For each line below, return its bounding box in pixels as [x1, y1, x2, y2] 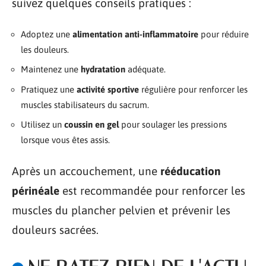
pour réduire [198, 28, 249, 39]
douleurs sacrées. [12, 223, 99, 236]
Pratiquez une [21, 84, 77, 94]
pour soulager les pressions [119, 119, 227, 129]
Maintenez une [21, 64, 81, 74]
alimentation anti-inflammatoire [72, 28, 198, 39]
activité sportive [77, 84, 139, 94]
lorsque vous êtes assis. [21, 135, 110, 145]
